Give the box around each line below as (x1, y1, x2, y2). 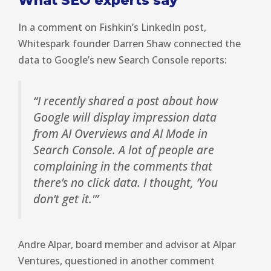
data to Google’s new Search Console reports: (18, 53, 227, 67)
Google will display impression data (33, 108, 217, 125)
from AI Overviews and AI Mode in (33, 125, 207, 142)
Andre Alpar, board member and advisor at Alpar (18, 237, 236, 251)
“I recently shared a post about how (33, 92, 218, 109)
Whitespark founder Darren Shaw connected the (18, 36, 241, 50)
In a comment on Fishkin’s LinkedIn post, (18, 20, 206, 34)
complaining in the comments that (33, 157, 212, 174)
